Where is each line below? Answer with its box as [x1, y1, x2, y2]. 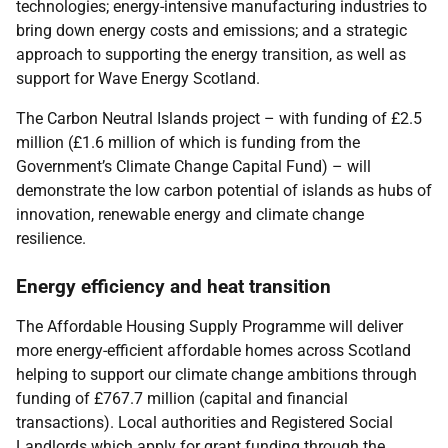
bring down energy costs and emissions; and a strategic [16, 21, 407, 40]
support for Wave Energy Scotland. [16, 69, 260, 88]
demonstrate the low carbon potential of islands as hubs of [16, 181, 432, 200]
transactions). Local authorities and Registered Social [16, 413, 393, 432]
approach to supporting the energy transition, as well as [16, 45, 406, 64]
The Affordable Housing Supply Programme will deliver [16, 317, 403, 336]
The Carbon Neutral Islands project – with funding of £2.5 [16, 109, 422, 128]
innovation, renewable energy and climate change [16, 205, 364, 224]
